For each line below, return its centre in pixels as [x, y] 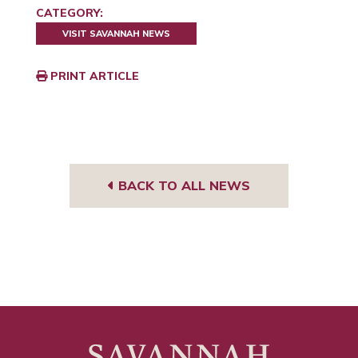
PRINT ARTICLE [93, 76]
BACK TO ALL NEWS [182, 186]
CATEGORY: [69, 12]
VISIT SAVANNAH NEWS [116, 33]
